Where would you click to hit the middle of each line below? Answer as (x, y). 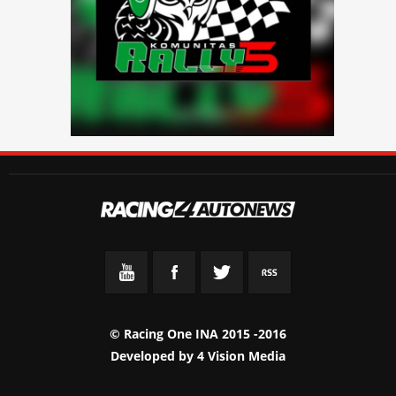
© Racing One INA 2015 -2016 (198, 333)
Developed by (154, 355)
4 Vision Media (241, 355)
